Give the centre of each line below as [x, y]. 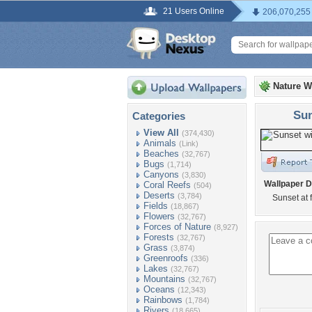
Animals [160, 143]
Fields [156, 206]
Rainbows [163, 300]
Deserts [159, 195]
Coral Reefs [167, 185]
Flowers [159, 216]
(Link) [189, 143]
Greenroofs [166, 258]
